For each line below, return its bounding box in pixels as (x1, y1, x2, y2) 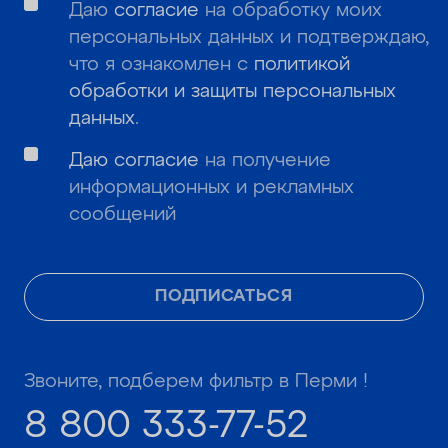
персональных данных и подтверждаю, (69, 27, 430, 47)
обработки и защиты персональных (69, 81, 397, 101)
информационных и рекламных (69, 177, 355, 197)
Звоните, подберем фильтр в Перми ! (23, 372, 368, 392)
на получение (199, 150, 332, 170)
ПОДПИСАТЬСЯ (155, 287, 293, 305)
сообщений (69, 204, 177, 224)
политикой (254, 54, 351, 74)
